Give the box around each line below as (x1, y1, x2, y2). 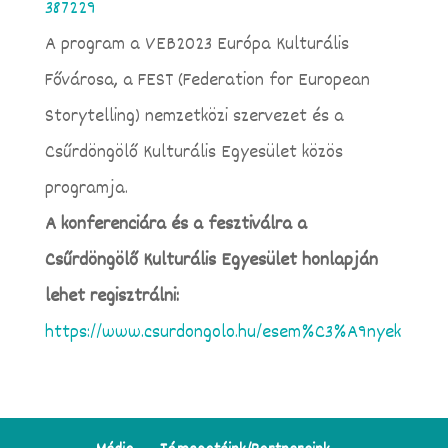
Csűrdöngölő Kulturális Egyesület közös (44, 138, 343, 167)
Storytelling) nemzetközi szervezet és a (44, 102, 344, 131)
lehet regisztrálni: (44, 282, 179, 311)
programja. (44, 174, 128, 203)
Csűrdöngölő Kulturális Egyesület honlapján (44, 246, 378, 275)
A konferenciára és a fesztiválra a (44, 210, 307, 239)
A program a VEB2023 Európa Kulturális (44, 30, 349, 59)
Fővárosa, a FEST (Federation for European (44, 66, 370, 95)
